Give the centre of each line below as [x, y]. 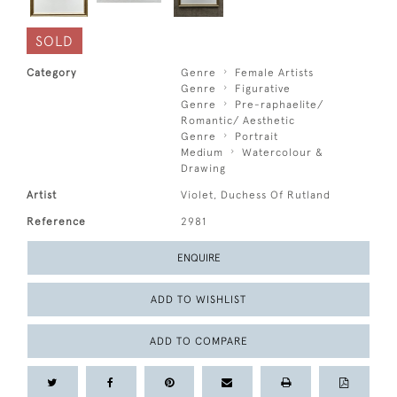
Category [51, 73]
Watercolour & [283, 152]
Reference [56, 222]
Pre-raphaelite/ [280, 105]
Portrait [257, 136]
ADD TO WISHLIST [198, 300]
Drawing [204, 168]
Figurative [263, 89]
